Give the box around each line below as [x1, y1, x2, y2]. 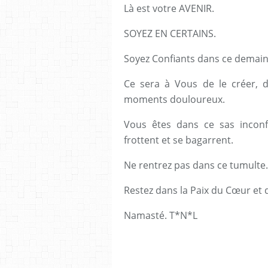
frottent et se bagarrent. [124, 133, 233, 147]
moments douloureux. [124, 92, 225, 106]
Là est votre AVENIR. [124, 1, 214, 15]
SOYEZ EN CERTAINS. [124, 26, 216, 40]
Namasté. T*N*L [124, 208, 200, 222]
